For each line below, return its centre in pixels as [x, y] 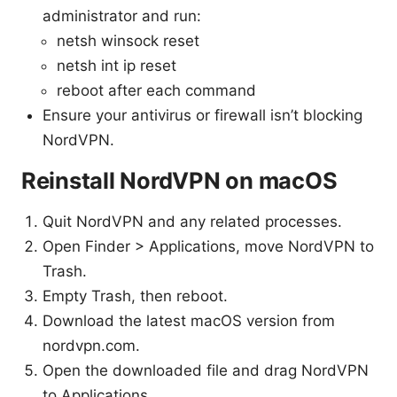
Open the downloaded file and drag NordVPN [206, 371]
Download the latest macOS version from [189, 321]
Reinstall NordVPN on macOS [179, 181]
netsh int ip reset [117, 66]
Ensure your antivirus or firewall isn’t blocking [202, 116]
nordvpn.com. [91, 346]
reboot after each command [156, 91]
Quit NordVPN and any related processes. [192, 222]
